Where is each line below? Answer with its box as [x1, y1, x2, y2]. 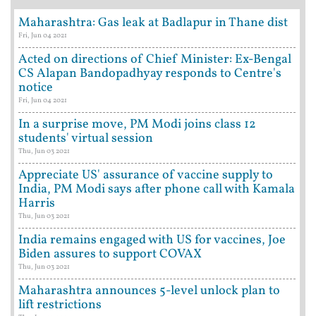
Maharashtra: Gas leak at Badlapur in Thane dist [18, 14, 288, 32]
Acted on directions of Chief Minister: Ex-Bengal [18, 51, 291, 68]
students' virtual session [18, 130, 153, 147]
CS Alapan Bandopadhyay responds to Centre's [18, 65, 281, 83]
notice [18, 79, 53, 97]
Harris [18, 195, 55, 212]
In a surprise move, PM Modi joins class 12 [18, 116, 256, 133]
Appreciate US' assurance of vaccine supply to [18, 166, 273, 184]
